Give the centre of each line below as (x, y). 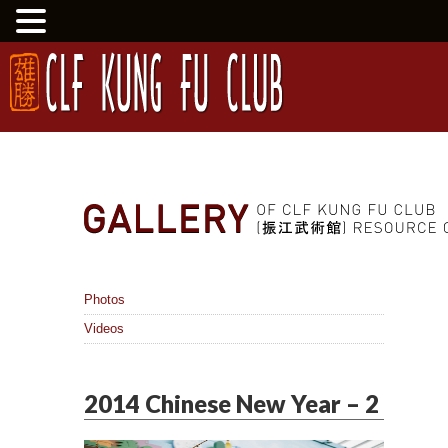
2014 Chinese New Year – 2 (231, 403)
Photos (104, 299)
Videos (104, 328)
